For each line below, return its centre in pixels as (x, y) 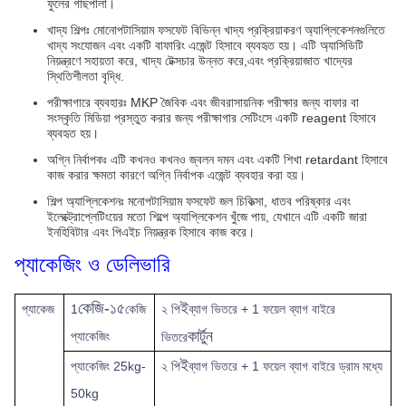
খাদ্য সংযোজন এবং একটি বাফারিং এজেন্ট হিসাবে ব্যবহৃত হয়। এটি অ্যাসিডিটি (205, 45)
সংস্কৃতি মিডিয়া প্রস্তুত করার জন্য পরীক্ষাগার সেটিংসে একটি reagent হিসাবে (212, 118)
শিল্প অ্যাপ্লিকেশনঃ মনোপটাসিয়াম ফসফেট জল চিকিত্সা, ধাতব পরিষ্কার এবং (199, 201)
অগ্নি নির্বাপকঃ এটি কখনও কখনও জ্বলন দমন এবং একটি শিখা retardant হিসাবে (217, 159)
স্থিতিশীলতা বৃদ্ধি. (86, 76)
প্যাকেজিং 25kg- (109, 366)
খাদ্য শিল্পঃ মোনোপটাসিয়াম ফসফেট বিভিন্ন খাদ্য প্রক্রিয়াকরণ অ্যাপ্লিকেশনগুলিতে (216, 30)
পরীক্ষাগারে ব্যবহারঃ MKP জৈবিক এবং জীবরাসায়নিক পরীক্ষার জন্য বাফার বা (203, 102)
